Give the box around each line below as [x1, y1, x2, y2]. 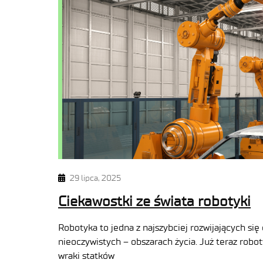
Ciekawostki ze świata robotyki [58, 193, 251, 210]
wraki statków [58, 250, 114, 262]
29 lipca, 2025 [70, 173, 121, 184]
